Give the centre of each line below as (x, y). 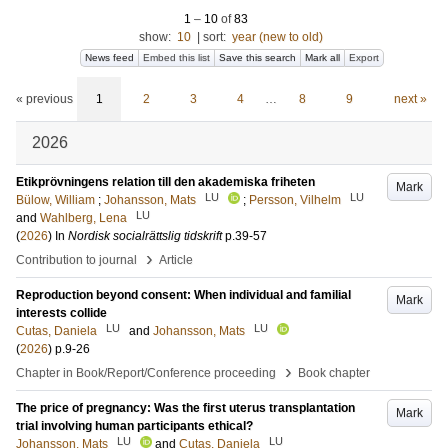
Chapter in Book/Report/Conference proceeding (146, 373)
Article (176, 260)
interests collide (61, 313)
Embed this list (176, 57)
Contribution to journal (76, 260)
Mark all (322, 57)
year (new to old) (277, 37)
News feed (109, 57)
